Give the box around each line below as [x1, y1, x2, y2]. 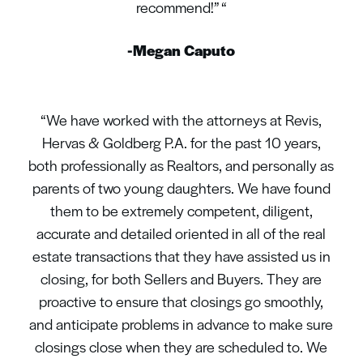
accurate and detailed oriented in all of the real [36, 223, 327, 244]
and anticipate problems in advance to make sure [29, 314, 334, 335]
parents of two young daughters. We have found [32, 177, 331, 199]
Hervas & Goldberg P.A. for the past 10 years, [41, 132, 321, 153]
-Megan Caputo [127, 40, 236, 61]
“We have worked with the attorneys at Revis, [41, 109, 322, 130]
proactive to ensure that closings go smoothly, [39, 291, 324, 312]
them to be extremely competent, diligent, [49, 200, 313, 221]
